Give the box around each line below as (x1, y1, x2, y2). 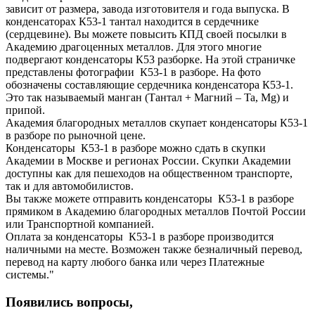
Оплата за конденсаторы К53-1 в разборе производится (6, 230, 274, 243)
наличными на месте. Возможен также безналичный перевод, (6, 243, 302, 255)
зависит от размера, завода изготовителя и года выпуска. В (6, 2, 290, 15)
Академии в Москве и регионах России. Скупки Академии (6, 154, 291, 167)
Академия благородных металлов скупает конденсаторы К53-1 (6, 116, 308, 129)
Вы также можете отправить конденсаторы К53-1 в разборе (6, 192, 294, 205)
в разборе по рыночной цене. (6, 129, 151, 141)
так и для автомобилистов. (6, 179, 134, 192)
